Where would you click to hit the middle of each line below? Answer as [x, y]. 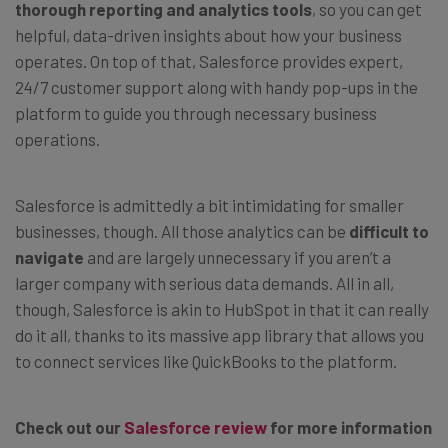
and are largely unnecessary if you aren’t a [237, 257]
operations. [57, 139]
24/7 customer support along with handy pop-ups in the [216, 87]
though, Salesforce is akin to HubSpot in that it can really [222, 309]
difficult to [389, 231]
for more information [349, 427]
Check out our [69, 427]
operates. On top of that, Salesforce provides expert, [209, 61]
